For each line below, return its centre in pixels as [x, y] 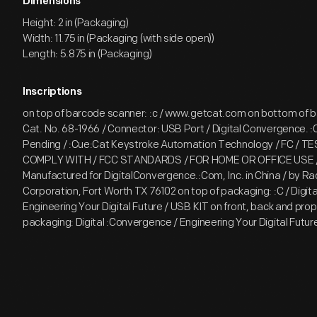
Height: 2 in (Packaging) [76, 23]
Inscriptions [52, 92]
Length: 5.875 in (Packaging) [87, 54]
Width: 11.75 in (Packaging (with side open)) [119, 39]
